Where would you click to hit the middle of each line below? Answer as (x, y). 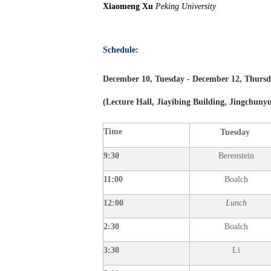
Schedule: (121, 50)
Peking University (186, 6)
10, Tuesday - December (184, 79)
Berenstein (236, 156)
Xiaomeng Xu (128, 6)
